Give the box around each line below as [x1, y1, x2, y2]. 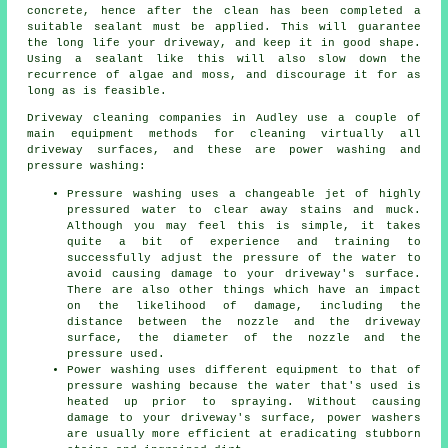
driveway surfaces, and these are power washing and [27, 144, 421, 157]
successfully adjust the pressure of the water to [67, 252, 421, 265]
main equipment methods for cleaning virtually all [27, 128, 421, 141]
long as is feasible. [27, 85, 168, 98]
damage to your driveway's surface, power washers [67, 412, 421, 425]
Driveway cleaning [27, 112, 150, 125]
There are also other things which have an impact [67, 284, 421, 297]
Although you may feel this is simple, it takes [67, 220, 421, 233]
